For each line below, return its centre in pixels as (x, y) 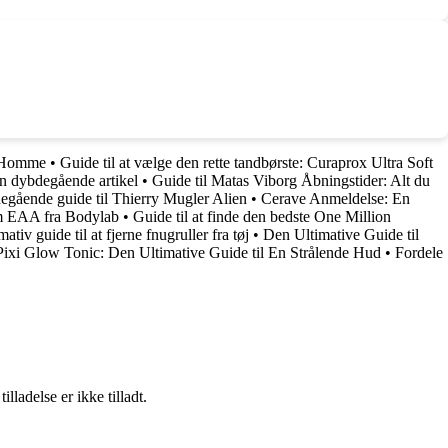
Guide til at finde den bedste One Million (262, 216)
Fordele (419, 252)
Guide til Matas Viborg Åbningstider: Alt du (291, 180)
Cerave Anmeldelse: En (335, 198)
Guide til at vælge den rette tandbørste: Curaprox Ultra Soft (246, 162)
